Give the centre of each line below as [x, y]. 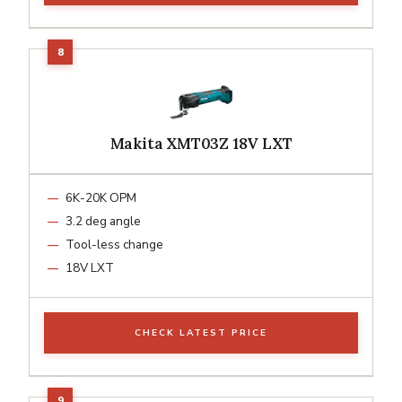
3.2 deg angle [103, 221]
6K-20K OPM [101, 197]
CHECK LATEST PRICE [201, 332]
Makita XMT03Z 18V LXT [201, 143]
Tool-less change [114, 244]
